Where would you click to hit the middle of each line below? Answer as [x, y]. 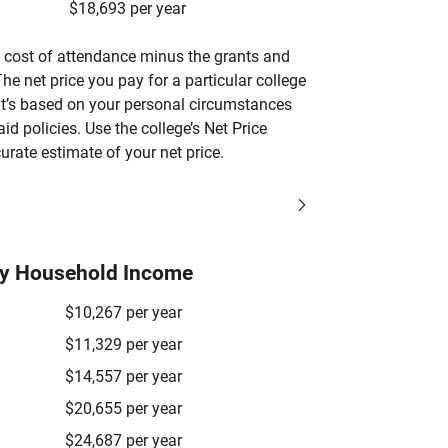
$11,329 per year [123, 344]
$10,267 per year [123, 312]
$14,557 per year [123, 376]
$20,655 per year [123, 408]
